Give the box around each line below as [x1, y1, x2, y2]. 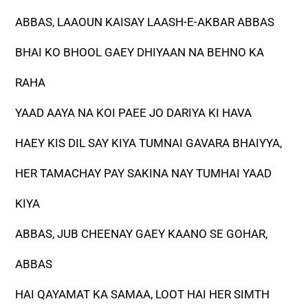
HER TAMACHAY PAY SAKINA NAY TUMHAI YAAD [15, 166, 272, 181]
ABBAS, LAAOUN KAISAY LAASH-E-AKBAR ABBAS [15, 15, 275, 30]
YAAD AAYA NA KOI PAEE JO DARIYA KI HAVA [15, 106, 252, 120]
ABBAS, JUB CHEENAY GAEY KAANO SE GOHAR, [15, 227, 268, 241]
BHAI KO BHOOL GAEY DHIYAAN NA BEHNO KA [15, 45, 265, 60]
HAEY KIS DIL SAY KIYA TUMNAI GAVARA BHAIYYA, [15, 136, 283, 151]
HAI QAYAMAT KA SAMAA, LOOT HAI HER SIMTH [15, 287, 270, 302]
